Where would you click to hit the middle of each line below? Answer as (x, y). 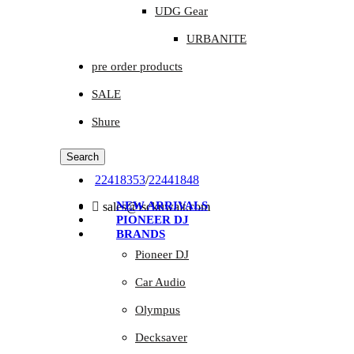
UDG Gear (181, 11)
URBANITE (217, 39)
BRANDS (141, 234)
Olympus (158, 310)
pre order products (137, 66)
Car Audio (160, 282)
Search (83, 157)
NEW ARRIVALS (162, 205)
